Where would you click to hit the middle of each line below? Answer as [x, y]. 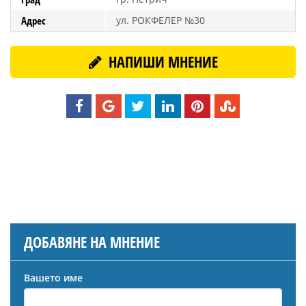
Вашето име [53, 278]
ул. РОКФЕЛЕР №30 [160, 20]
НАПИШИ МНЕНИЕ [161, 61]
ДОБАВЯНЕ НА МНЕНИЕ [92, 242]
